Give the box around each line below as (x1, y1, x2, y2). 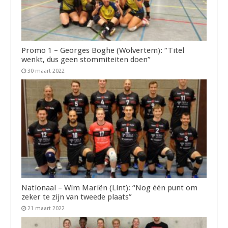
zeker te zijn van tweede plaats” (21, 192, 132, 202)
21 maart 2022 (27, 205, 65, 212)
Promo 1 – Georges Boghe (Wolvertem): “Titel (21, 46, 185, 55)
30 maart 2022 (27, 68, 65, 75)
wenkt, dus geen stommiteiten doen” (21, 55, 151, 65)
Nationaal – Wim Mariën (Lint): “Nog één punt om (21, 183, 198, 192)
